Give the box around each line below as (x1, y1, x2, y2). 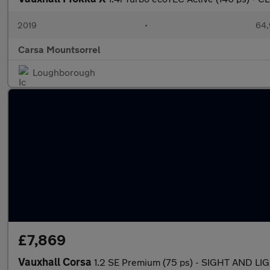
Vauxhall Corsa (18, 255, 94, 268)
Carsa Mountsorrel (18, 43, 101, 55)
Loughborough (33, 66, 95, 78)
